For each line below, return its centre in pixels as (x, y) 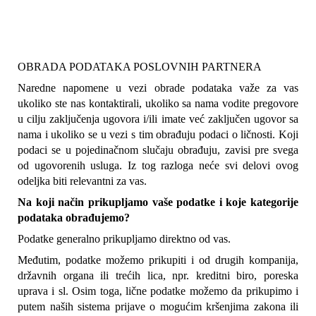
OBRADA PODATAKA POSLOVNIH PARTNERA (140, 67)
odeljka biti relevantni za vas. (82, 181)
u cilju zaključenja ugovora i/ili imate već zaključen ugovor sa (158, 119)
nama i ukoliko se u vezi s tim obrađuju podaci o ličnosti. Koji (158, 135)
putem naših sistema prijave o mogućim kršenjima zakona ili (158, 307)
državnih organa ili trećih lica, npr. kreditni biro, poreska (158, 276)
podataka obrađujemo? (74, 218)
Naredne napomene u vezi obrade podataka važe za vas (158, 88)
